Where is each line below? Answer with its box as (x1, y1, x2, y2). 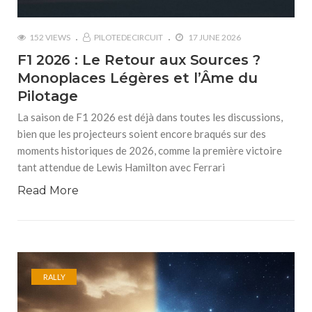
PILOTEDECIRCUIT (94, 32, 163, 42)
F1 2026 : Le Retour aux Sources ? (17, 52, 260, 68)
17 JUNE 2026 (187, 32, 241, 42)
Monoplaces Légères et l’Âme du (17, 70, 258, 86)
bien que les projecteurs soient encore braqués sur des (17, 127, 266, 140)
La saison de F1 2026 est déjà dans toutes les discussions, (17, 111, 283, 123)
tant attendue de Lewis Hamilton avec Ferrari (17, 161, 225, 173)
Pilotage (17, 88, 79, 104)
